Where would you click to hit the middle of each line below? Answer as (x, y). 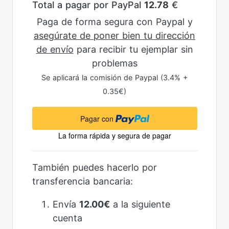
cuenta (67, 218)
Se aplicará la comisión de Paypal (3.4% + (114, 78)
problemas (114, 63)
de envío (55, 50)
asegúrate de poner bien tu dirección (114, 36)
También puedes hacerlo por (94, 168)
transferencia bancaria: (82, 181)
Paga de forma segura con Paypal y (114, 22)
